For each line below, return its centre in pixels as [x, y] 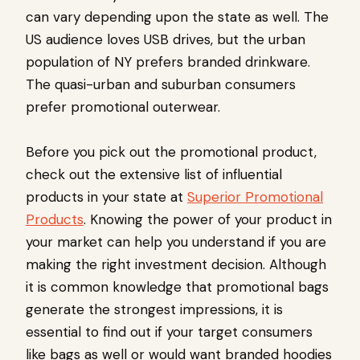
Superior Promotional [255, 197]
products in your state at [106, 197]
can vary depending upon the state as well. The [177, 17]
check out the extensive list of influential [154, 175]
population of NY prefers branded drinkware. [168, 62]
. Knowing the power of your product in [208, 220]
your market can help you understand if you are [176, 242]
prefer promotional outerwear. [123, 107]
